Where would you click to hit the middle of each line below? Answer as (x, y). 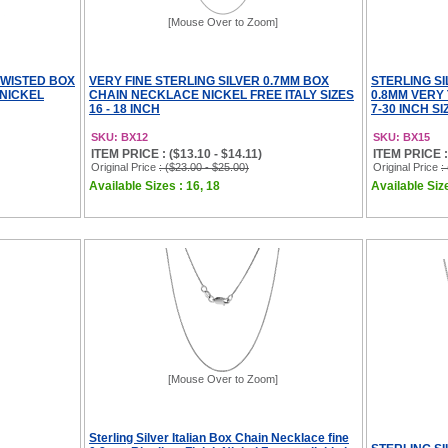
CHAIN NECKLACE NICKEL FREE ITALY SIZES (221, 95)
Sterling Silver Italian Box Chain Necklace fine (219, 438)
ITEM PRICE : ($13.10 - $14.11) (176, 154)
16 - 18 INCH (124, 109)
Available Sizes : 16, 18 (154, 186)
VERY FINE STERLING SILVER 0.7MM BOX (209, 81)
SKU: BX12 (119, 137)
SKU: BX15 (401, 137)
